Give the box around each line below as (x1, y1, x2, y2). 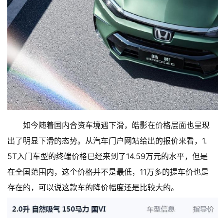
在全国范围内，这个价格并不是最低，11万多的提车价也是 (7, 167, 209, 177)
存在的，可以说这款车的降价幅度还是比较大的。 (7, 182, 179, 193)
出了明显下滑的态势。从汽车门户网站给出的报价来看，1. (7, 136, 207, 146)
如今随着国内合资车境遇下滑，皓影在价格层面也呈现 (23, 120, 210, 130)
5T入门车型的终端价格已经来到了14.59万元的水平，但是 (7, 151, 208, 162)
